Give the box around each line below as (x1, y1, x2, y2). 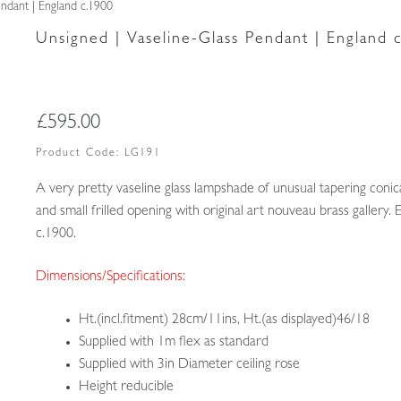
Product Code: (35, 149, 124, 160)
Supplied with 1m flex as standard (78, 335, 269, 350)
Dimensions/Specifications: (35, 269, 185, 285)
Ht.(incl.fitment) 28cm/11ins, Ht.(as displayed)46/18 (78, 312, 370, 328)
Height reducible (78, 380, 174, 395)
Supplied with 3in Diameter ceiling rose (78, 357, 300, 372)
